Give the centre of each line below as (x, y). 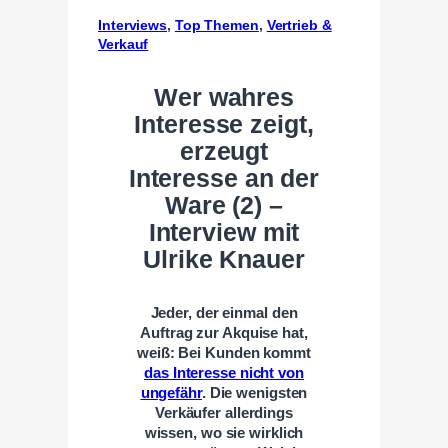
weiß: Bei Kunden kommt (224, 352)
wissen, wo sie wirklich (224, 432)
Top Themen (216, 24)
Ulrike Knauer (224, 259)
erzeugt (224, 151)
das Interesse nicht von (224, 372)
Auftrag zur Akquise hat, (224, 332)
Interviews (132, 24)
